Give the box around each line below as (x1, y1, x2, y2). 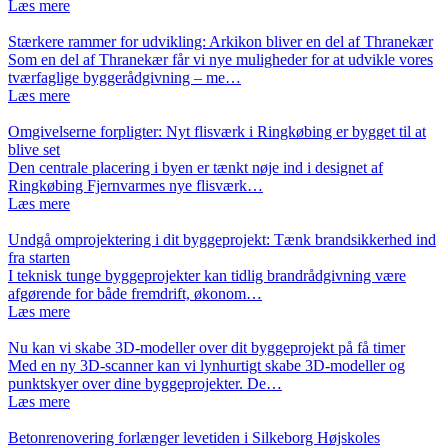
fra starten (8, 248, 70, 266)
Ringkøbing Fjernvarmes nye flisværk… (8, 176, 263, 194)
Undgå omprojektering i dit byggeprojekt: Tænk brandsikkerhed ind (8, 230, 436, 248)
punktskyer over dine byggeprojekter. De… (8, 374, 282, 392)
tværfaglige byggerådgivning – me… (8, 68, 241, 86)
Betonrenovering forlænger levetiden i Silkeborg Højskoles (8, 428, 380, 446)
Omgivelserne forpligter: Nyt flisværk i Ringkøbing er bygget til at (8, 122, 426, 140)
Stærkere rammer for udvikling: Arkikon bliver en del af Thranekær (8, 32, 433, 50)
